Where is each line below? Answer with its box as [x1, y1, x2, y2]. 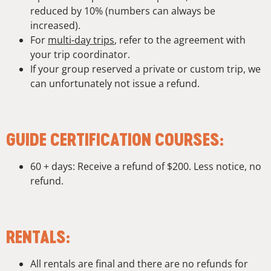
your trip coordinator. [30, 47, 130, 61]
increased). [30, 18, 80, 32]
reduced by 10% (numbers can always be [30, 4, 215, 18]
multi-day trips [48, 33, 114, 47]
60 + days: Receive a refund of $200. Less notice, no [30, 159, 261, 173]
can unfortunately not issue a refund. [30, 76, 200, 90]
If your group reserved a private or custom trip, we [30, 62, 261, 76]
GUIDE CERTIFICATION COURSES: [6, 129, 224, 149]
